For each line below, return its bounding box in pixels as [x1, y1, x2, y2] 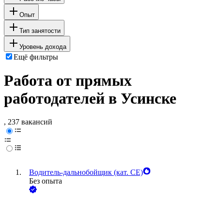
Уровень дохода [19, 43, 66, 50]
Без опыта [29, 177, 62, 186]
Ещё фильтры [14, 52, 58, 61]
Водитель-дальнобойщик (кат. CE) [29, 168, 143, 177]
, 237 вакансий [4, 118, 52, 126]
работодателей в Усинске [4, 90, 176, 108]
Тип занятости [19, 27, 61, 34]
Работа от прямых [4, 72, 132, 90]
